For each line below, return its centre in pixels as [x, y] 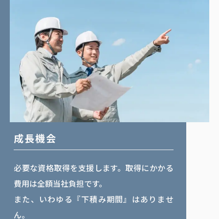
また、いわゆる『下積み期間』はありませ [94, 199]
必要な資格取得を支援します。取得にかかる [94, 168]
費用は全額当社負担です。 [60, 184]
